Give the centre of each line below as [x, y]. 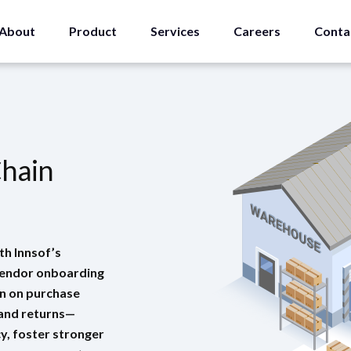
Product [92, 31]
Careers [257, 31]
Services [175, 31]
